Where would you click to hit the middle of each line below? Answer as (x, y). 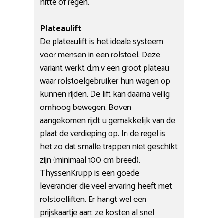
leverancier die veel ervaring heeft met (106, 186)
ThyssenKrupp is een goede (90, 173)
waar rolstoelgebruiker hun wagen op (105, 81)
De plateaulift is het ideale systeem (102, 42)
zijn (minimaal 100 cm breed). (90, 160)
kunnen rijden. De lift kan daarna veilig (105, 94)
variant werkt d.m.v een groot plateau (105, 68)
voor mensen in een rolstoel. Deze (100, 55)
